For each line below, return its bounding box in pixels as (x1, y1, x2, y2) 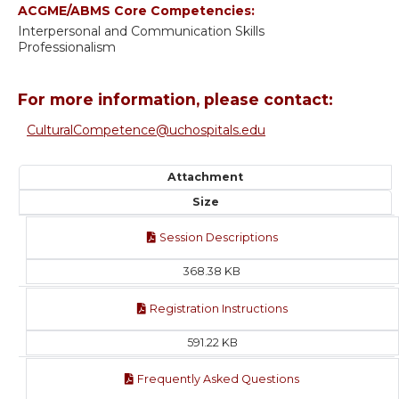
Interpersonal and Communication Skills (18, 23, 265, 40)
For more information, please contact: (18, 90, 333, 110)
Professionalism (18, 39, 116, 56)
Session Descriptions (159, 231, 278, 245)
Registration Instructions (149, 301, 288, 315)
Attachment (167, 170, 244, 184)
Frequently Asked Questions (137, 372, 300, 387)
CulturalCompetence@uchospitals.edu (27, 122, 265, 139)
